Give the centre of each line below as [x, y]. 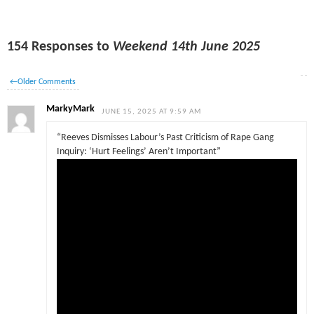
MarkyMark [71, 109]
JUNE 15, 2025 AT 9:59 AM [152, 111]
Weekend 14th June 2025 [187, 47]
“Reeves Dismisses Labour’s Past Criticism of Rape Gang [165, 138]
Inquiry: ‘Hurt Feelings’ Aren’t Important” [138, 152]
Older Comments [47, 82]
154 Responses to [60, 47]
